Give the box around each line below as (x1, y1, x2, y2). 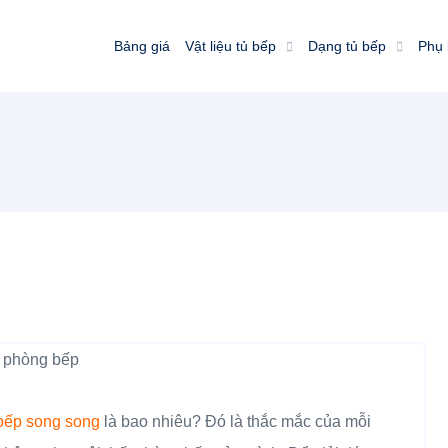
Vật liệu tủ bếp (185, 37, 276, 54)
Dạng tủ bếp (308, 37, 386, 54)
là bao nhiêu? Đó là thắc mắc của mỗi (104, 413, 371, 431)
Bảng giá (114, 37, 170, 54)
